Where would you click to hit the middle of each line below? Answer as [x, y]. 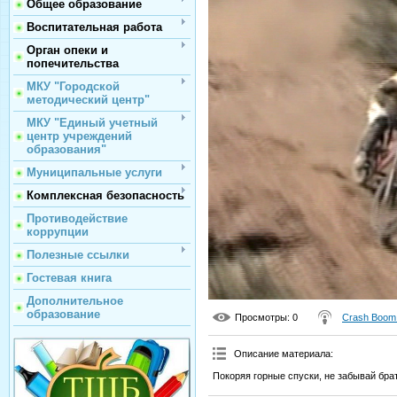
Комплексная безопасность [105, 195]
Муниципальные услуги [94, 172]
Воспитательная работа [94, 27]
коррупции [58, 232]
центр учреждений [79, 136]
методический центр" [88, 100]
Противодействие [77, 218]
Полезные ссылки [78, 255]
